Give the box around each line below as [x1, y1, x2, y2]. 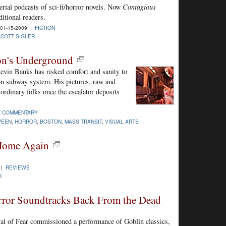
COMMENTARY [2, 108, 38, 117]
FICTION [35, 24, 55, 32]
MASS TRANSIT [65, 117, 102, 125]
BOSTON [40, 117, 62, 125]
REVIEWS [6, 163, 30, 171]
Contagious [123, 2, 156, 12]
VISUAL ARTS [105, 117, 139, 125]
